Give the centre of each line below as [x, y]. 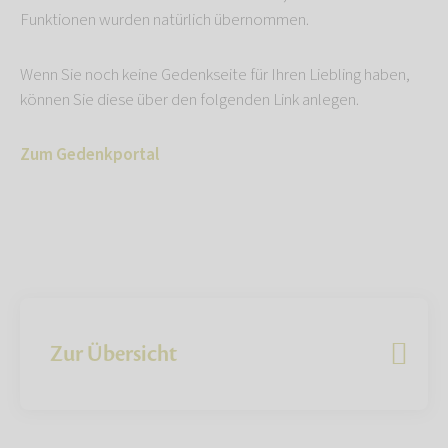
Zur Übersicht [113, 353]
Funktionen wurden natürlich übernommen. [164, 19]
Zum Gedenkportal [89, 154]
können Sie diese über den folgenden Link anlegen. [189, 99]
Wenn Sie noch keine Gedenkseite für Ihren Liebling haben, [215, 74]
